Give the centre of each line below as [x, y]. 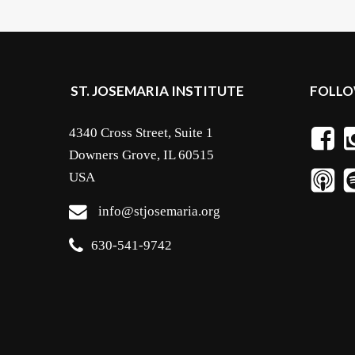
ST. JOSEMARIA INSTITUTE [157, 91]
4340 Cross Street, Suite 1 [141, 133]
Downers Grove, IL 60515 [141, 155]
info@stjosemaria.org [159, 212]
